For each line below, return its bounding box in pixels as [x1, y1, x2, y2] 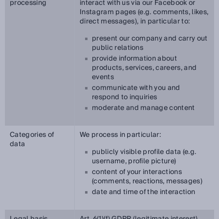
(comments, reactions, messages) [92, 175, 202, 187]
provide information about [92, 53, 177, 65]
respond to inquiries [92, 91, 157, 103]
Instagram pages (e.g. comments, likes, [80, 6, 209, 18]
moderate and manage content [92, 102, 195, 114]
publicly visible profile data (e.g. [92, 146, 197, 158]
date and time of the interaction [92, 186, 196, 198]
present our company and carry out [92, 33, 208, 44]
